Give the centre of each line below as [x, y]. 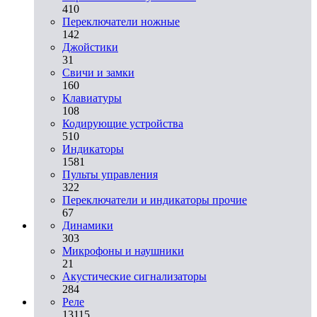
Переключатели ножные [121, 21]
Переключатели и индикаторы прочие [155, 200]
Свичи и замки [98, 72]
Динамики [88, 225]
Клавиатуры [92, 98]
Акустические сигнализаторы [134, 276]
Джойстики [90, 47]
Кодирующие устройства [123, 123]
